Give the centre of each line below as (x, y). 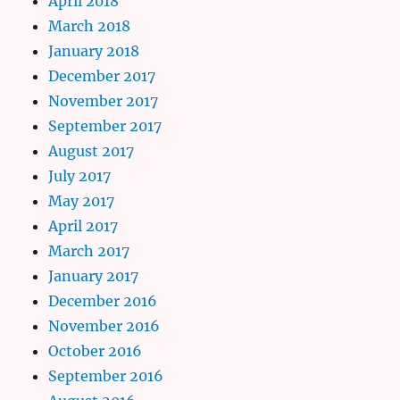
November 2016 (104, 325)
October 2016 (96, 350)
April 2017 (83, 225)
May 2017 (82, 200)
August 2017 (92, 150)
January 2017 (94, 275)
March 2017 (89, 250)
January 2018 (94, 50)
